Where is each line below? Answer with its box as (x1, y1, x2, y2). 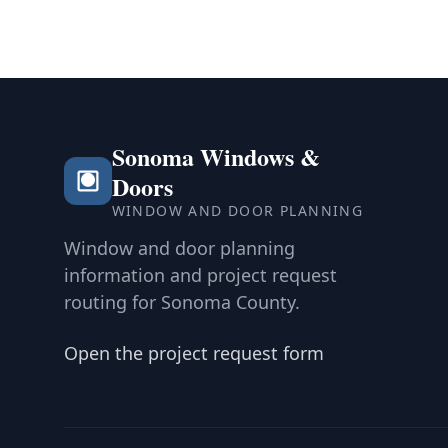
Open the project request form (64, 341, 324, 365)
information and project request (64, 263, 337, 287)
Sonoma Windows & (111, 139, 320, 174)
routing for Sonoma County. (64, 290, 300, 314)
